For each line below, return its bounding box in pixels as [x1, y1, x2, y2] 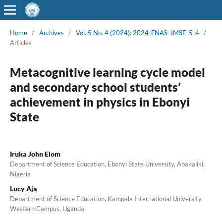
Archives [39, 28, 64, 37]
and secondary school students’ [9, 79, 181, 94]
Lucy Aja [9, 184, 37, 193]
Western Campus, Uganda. [9, 204, 86, 213]
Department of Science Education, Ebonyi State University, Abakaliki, [9, 160, 205, 168]
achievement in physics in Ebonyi [9, 94, 190, 109]
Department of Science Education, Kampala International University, [9, 194, 203, 203]
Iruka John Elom [9, 149, 60, 158]
